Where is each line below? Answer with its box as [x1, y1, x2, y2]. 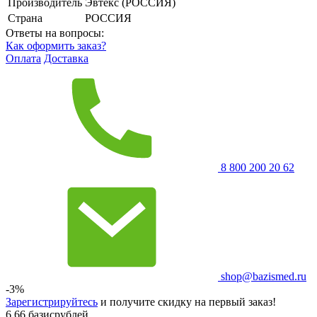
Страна [8, 11, 42, 24]
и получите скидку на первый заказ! [98, 295, 276, 308]
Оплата [6, 52, 41, 64]
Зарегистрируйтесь [6, 295, 98, 308]
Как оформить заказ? [6, 39, 106, 52]
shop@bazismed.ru [218, 270, 306, 282]
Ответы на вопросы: [6, 26, 104, 39]
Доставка [44, 52, 88, 64]
